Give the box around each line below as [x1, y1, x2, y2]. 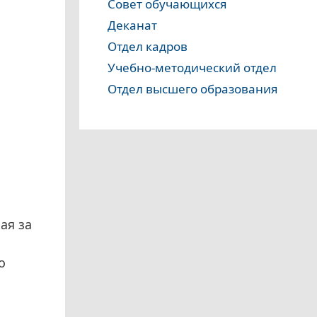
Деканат [108, 17, 157, 34]
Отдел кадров [108, 38, 188, 55]
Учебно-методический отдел [108, 59, 277, 76]
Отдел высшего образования [108, 81, 278, 98]
